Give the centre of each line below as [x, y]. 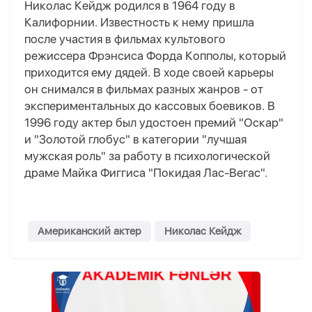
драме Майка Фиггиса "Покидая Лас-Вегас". [147, 173]
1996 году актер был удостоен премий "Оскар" [154, 123]
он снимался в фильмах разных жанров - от [144, 89]
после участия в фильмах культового [125, 39]
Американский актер [89, 232]
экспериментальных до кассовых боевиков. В [150, 106]
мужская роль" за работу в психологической [147, 156]
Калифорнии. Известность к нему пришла [139, 23]
